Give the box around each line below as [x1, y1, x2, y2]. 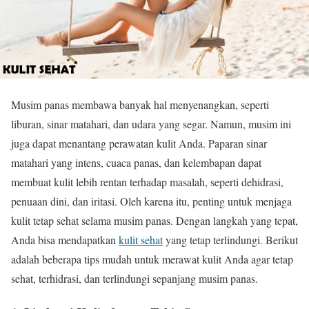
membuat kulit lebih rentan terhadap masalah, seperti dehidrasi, [11, 175, 283, 189]
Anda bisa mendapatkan [11, 232, 119, 247]
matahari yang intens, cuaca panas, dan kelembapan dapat [11, 155, 261, 170]
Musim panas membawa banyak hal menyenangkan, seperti [11, 97, 269, 112]
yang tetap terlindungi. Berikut [163, 232, 298, 247]
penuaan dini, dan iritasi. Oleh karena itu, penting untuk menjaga [11, 194, 292, 208]
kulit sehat [119, 232, 163, 247]
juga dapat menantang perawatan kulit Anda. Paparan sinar [11, 136, 267, 150]
